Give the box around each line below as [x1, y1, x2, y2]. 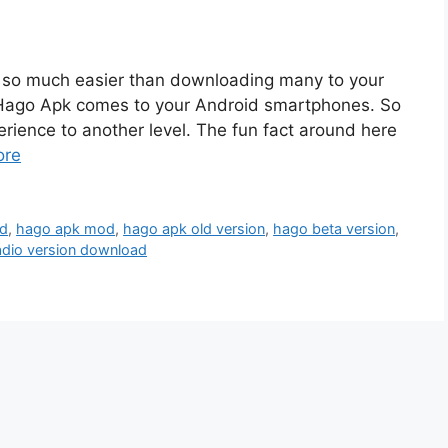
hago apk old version [123, 220, 266, 238]
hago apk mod [16, 220, 116, 238]
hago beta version [273, 220, 396, 238]
